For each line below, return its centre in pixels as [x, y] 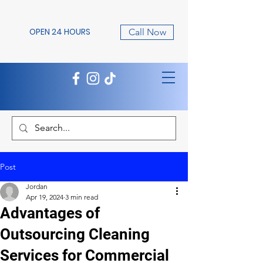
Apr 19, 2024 [45, 197]
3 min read [82, 197]
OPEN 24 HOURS [60, 32]
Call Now [147, 32]
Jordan [37, 186]
